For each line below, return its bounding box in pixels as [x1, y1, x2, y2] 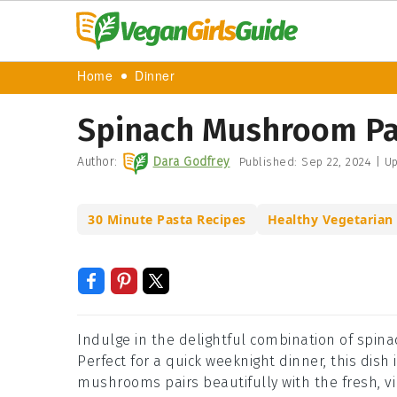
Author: [77, 154, 118, 169]
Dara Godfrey [152, 154, 230, 169]
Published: [238, 155, 301, 168]
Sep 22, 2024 [301, 155, 371, 168]
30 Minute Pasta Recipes [88, 211, 246, 228]
